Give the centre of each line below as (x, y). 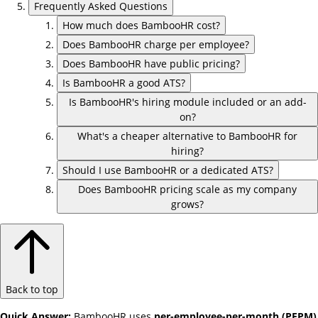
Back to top (32, 289)
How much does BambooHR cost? (141, 25)
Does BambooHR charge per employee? (156, 44)
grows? (187, 204)
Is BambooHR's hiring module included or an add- (187, 102)
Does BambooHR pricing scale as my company (187, 189)
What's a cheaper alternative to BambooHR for (187, 136)
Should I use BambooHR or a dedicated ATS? (168, 170)
